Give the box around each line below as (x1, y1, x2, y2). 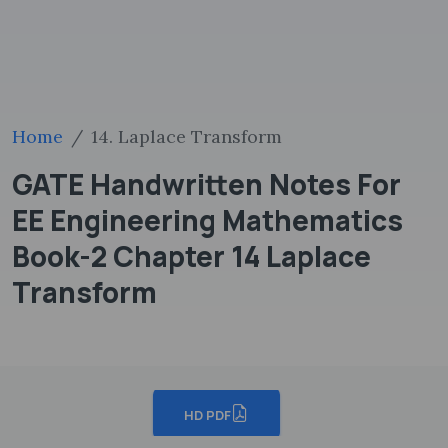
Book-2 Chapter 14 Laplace (12, 237, 371, 275)
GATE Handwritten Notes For (12, 165, 401, 203)
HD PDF (183, 405, 231, 424)
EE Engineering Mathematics (12, 201, 403, 239)
